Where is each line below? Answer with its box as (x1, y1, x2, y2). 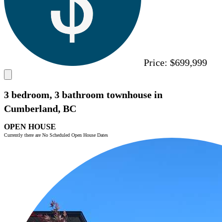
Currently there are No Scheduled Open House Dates (4, 132, 108, 138)
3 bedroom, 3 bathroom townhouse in (4, 89, 163, 101)
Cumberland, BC (4, 103, 76, 114)
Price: (141, 56, 170, 68)
